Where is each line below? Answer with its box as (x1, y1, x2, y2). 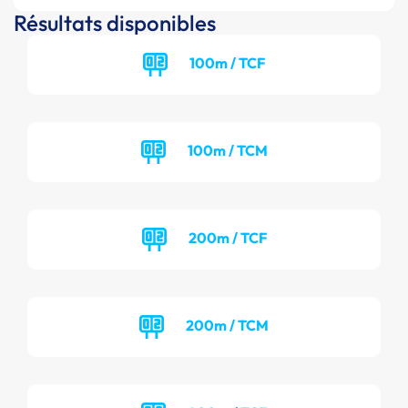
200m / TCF (188, 228, 267, 247)
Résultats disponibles (14, 9, 216, 36)
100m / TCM (187, 140, 268, 159)
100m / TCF (189, 53, 265, 72)
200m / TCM (186, 315, 269, 334)
